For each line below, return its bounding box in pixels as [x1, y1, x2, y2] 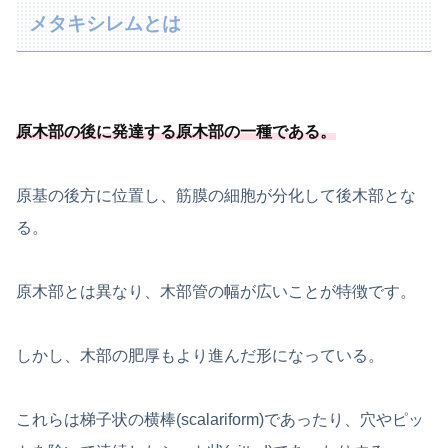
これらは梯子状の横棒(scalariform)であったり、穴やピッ [16, 411, 424, 429]
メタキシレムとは [29, 13, 182, 35]
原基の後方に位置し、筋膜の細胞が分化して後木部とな [16, 187, 416, 205]
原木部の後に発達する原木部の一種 [16, 123, 272, 141]
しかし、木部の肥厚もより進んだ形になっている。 [16, 347, 384, 365]
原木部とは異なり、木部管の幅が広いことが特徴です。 [16, 283, 416, 301]
